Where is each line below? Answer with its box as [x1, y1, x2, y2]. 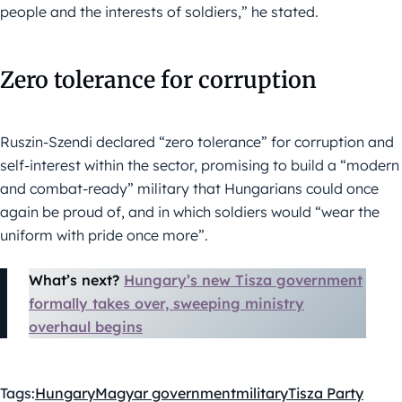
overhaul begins [29, 317, 143, 336]
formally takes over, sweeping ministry [29, 293, 304, 312]
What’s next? [29, 270, 124, 289]
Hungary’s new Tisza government [124, 270, 363, 289]
